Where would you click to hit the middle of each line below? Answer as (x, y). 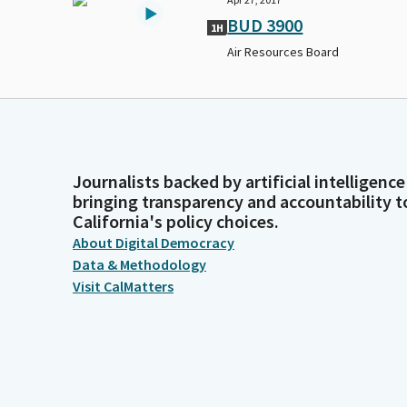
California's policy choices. (176, 222)
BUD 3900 (265, 25)
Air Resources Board (283, 52)
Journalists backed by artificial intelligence (239, 182)
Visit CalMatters (123, 287)
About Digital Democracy (154, 243)
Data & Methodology (139, 265)
